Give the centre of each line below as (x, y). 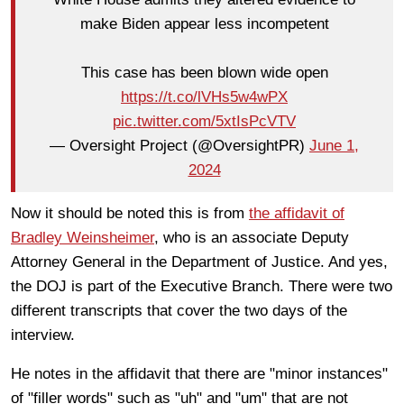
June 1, (334, 146)
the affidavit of (297, 213)
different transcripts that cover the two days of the (179, 310)
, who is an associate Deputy (252, 237)
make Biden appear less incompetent (204, 24)
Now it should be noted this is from (130, 213)
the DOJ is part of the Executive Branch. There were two (202, 286)
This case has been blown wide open (204, 73)
